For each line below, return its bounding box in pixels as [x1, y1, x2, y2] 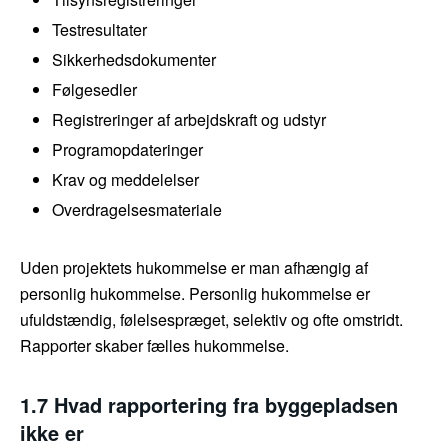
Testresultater [52, 18, 147, 42]
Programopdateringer [52, 138, 203, 162]
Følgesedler [52, 78, 137, 102]
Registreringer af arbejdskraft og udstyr [52, 108, 326, 132]
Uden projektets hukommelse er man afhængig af [20, 256, 368, 280]
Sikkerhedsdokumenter [52, 48, 216, 72]
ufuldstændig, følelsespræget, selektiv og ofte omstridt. [20, 308, 403, 332]
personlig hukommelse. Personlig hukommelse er [20, 282, 370, 306]
